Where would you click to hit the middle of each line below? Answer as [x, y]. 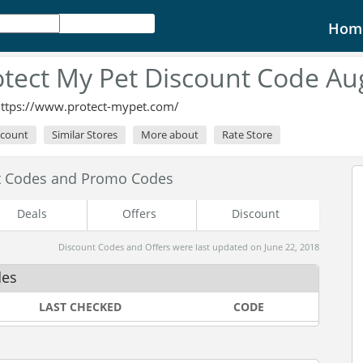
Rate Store [247, 135]
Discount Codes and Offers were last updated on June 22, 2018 [189, 247]
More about [170, 135]
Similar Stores [85, 135]
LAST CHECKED [80, 307]
